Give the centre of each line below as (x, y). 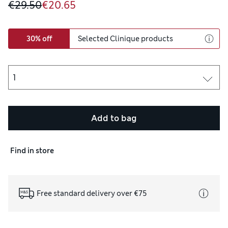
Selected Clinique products (125, 38)
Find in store (32, 150)
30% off (39, 38)
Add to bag (114, 118)
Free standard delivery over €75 (92, 193)
